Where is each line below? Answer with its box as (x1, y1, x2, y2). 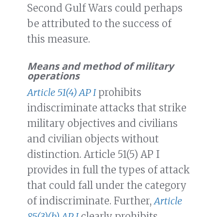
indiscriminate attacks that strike (27, 102, 186, 114)
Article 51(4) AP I (27, 86, 96, 99)
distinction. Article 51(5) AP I (27, 148, 160, 161)
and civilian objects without (27, 133, 159, 145)
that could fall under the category (27, 179, 186, 192)
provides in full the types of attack (27, 164, 190, 176)
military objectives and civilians (27, 117, 178, 130)
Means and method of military (27, 60, 173, 73)
